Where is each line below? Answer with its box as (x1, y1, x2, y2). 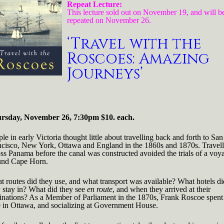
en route (87, 185, 112, 193)
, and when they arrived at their (112, 185, 210, 193)
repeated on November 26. (67, 16, 151, 24)
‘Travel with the (67, 34, 201, 54)
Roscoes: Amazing (67, 49, 209, 69)
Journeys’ (67, 64, 143, 84)
